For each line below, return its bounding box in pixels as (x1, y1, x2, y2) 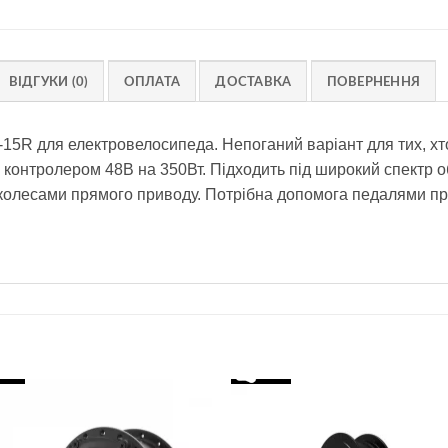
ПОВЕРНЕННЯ (326, 75, 421, 88)
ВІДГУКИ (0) (8, 75, 89, 88)
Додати (154, 428, 197, 441)
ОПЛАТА (123, 75, 181, 88)
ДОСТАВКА (215, 75, 292, 88)
